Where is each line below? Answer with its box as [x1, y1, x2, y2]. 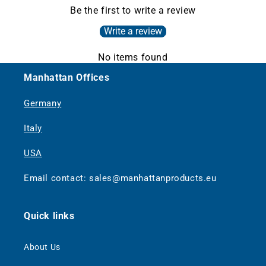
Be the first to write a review [70, 5, 196, 17]
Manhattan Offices [24, 72, 110, 84]
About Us [24, 242, 61, 252]
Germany [24, 98, 62, 109]
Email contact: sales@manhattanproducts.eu [24, 173, 217, 184]
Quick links [24, 210, 75, 222]
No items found [98, 52, 168, 64]
